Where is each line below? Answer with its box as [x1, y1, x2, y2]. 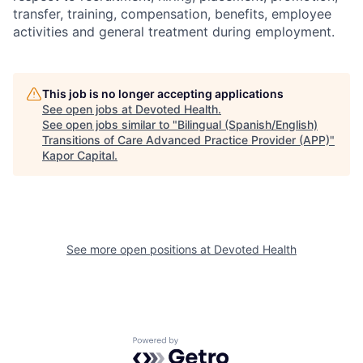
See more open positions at [66, 242, 214, 257]
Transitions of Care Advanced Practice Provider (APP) [42, 133, 330, 147]
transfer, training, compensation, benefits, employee [13, 6, 331, 23]
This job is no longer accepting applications [42, 87, 284, 101]
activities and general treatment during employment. [13, 23, 335, 41]
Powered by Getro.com [132, 335, 275, 352]
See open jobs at [42, 102, 135, 117]
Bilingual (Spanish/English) [177, 117, 318, 132]
